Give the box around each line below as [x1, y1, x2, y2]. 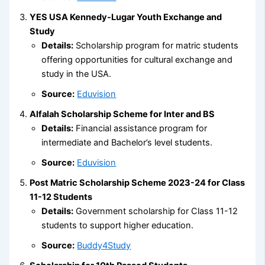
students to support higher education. [41, 219, 194, 231]
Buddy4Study [77, 240, 131, 251]
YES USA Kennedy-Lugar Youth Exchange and [30, 11, 222, 22]
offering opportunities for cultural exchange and [41, 54, 233, 65]
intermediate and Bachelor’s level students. [41, 137, 213, 148]
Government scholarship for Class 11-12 [73, 205, 238, 216]
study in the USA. [41, 68, 112, 79]
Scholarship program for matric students [73, 40, 239, 51]
